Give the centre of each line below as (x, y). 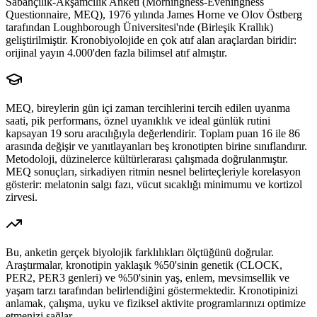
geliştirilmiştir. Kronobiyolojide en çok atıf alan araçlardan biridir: (151, 40)
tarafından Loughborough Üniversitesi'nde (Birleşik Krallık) (139, 28)
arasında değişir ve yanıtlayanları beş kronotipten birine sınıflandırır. (156, 146)
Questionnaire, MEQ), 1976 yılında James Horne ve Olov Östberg (154, 15)
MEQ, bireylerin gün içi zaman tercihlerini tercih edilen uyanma (148, 108)
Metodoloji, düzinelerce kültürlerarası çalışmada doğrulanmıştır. (147, 159)
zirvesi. (22, 197)
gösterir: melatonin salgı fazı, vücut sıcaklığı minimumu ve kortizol (154, 185)
